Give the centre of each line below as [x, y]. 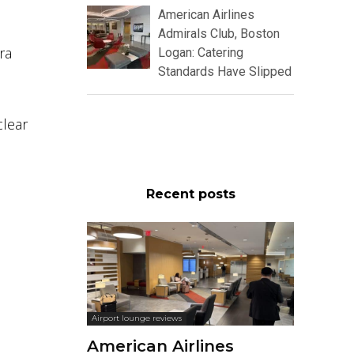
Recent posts [190, 194]
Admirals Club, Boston [219, 34]
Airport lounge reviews [137, 318]
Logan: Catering [201, 53]
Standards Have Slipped [225, 72]
